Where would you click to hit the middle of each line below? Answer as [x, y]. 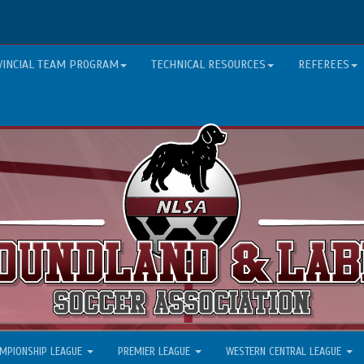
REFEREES [324, 65]
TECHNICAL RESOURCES [208, 65]
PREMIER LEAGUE [156, 351]
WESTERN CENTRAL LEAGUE [285, 351]
